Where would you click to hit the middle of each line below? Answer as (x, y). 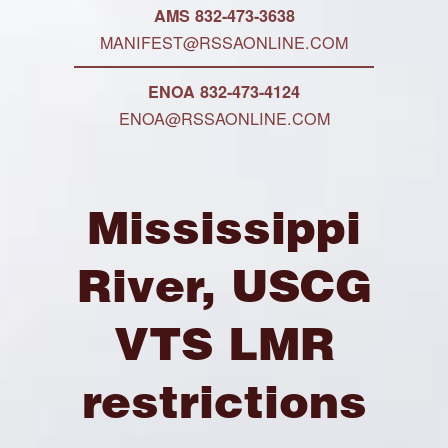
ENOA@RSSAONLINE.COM (224, 118)
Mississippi (224, 227)
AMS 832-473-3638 (224, 15)
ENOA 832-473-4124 (224, 91)
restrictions (224, 401)
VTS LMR (224, 343)
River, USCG (224, 285)
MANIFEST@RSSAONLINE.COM (224, 42)
